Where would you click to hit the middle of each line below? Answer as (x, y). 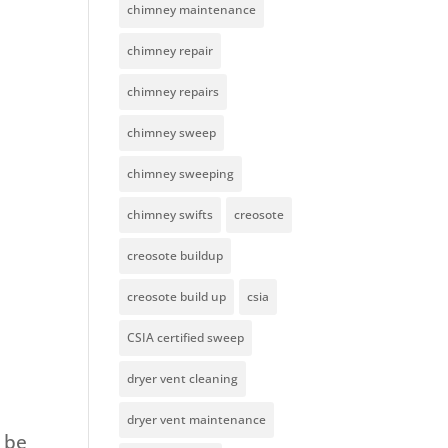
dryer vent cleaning (183, 379)
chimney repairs (173, 92)
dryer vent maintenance (197, 420)
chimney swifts (170, 215)
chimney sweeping (181, 174)
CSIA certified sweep (186, 338)
